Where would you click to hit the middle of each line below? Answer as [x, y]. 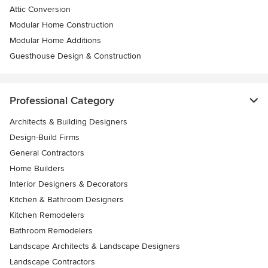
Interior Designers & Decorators [69, 184]
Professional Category [62, 101]
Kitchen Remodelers [47, 215]
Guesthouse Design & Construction [75, 56]
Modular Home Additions [55, 41]
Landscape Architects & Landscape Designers [95, 246]
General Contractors [47, 153]
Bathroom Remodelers [51, 231]
